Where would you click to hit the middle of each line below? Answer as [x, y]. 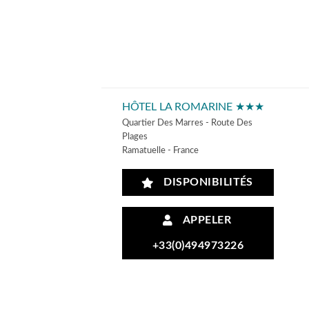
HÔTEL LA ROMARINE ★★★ [193, 107]
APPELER [205, 220]
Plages [135, 137]
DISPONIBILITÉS [205, 183]
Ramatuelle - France [160, 151]
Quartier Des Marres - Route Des [187, 123]
